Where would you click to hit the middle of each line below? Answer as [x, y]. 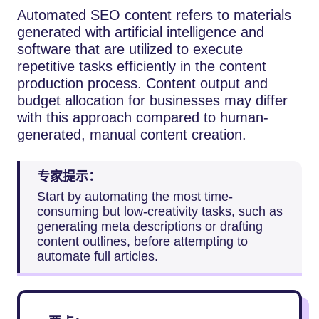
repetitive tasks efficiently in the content [142, 67]
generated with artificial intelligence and [141, 32]
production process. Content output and [142, 84]
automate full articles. [98, 256]
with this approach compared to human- [143, 118]
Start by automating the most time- [135, 196]
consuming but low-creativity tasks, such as [160, 211]
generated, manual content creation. [132, 135]
